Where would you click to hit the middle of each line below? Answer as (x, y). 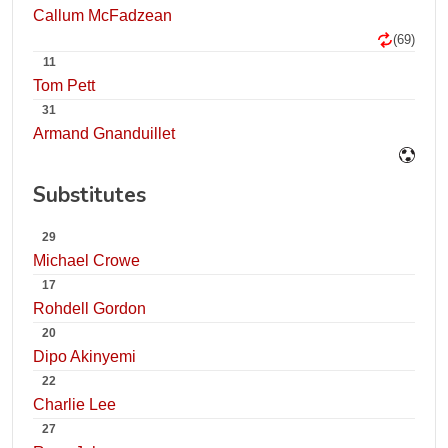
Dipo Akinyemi (84, 356)
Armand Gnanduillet (104, 133)
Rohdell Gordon (89, 308)
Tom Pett (64, 85)
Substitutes (89, 195)
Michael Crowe (86, 260)
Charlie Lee (74, 404)
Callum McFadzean (102, 15)
